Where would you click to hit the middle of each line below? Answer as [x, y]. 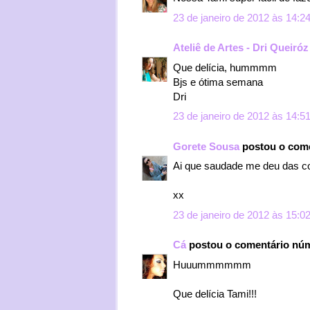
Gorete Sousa [206, 146]
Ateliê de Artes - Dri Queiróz [241, 47]
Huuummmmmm [212, 264]
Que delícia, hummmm [225, 67]
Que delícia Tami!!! [215, 293]
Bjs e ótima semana [218, 82]
